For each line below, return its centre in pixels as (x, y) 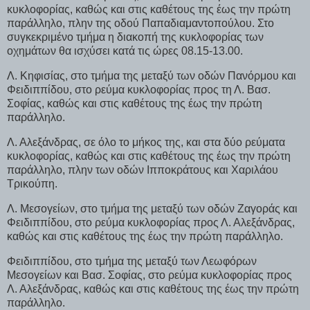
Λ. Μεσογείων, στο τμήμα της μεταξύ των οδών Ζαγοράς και (152, 208)
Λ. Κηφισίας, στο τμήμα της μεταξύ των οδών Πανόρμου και (152, 76)
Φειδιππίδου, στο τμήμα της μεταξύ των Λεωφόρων (132, 261)
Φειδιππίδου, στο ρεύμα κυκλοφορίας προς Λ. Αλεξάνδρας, (151, 222)
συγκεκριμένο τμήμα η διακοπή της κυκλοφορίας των (135, 37)
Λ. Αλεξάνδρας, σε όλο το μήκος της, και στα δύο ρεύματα (146, 142)
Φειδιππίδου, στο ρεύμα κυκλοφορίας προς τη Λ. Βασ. (139, 90)
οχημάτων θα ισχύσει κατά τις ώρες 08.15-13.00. (125, 51)
